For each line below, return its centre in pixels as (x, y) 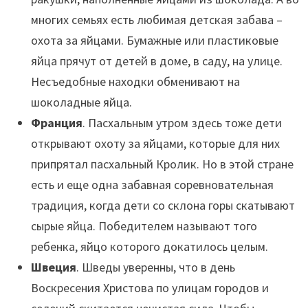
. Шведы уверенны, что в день (155, 267)
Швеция (53, 267)
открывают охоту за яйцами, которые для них (155, 143)
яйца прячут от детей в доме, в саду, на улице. (156, 60)
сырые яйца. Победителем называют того (144, 225)
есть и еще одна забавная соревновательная (152, 184)
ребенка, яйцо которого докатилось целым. (149, 246)
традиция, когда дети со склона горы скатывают (163, 205)
